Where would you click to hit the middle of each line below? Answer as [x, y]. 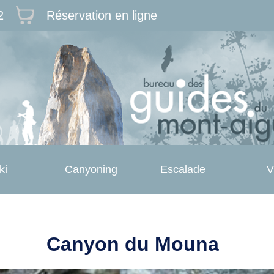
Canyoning [91, 169]
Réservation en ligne [102, 15]
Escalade [183, 169]
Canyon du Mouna [133, 244]
